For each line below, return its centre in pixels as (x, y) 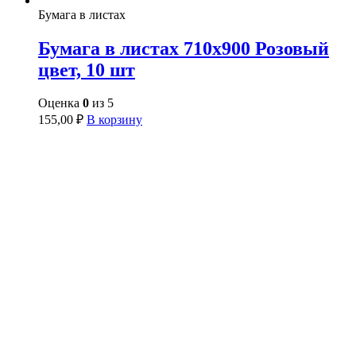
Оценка (60, 103)
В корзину (114, 120)
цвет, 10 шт (87, 70)
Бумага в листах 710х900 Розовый (184, 48)
